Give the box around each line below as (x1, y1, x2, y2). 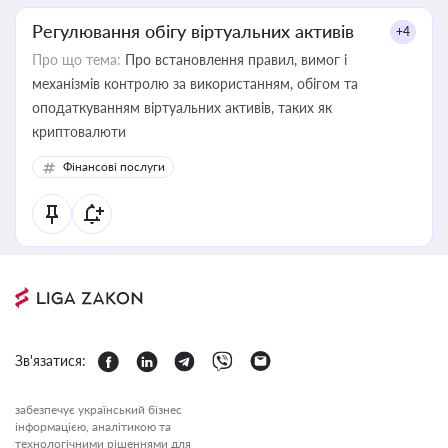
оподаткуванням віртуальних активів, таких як (32, 99, 332, 116)
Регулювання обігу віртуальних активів (32, 20, 354, 42)
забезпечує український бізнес (15, 402, 182, 417)
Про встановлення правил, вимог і (121, 51, 347, 68)
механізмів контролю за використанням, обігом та (32, 75, 358, 92)
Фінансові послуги (63, 159, 165, 174)
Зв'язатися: (15, 352, 86, 369)
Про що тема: (32, 51, 121, 68)
